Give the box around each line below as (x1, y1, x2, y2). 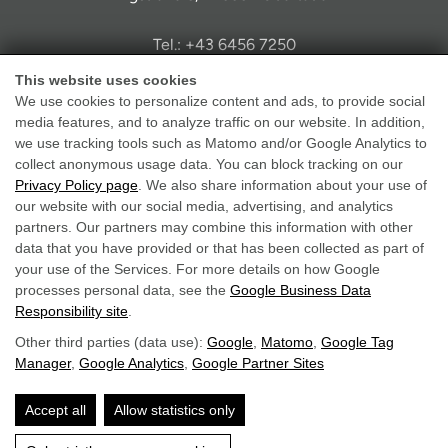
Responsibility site (15, 303, 128, 319)
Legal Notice (178, 190, 270, 210)
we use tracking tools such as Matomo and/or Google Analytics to (15, 135, 427, 151)
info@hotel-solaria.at (149, 60, 299, 80)
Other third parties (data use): (15, 334, 207, 350)
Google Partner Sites (192, 355, 324, 371)
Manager (15, 355, 71, 371)
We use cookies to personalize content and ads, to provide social (15, 93, 425, 109)
